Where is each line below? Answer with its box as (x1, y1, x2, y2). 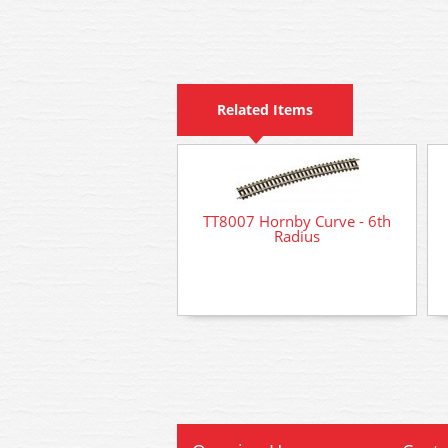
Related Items (217, 100, 313, 119)
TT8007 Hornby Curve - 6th (203, 210, 391, 231)
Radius (274, 225, 320, 246)
